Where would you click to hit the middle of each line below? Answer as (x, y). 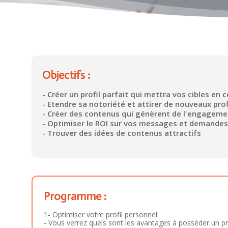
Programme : (75, 196)
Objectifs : (66, 75)
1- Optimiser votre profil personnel (100, 214)
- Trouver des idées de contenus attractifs (121, 133)
